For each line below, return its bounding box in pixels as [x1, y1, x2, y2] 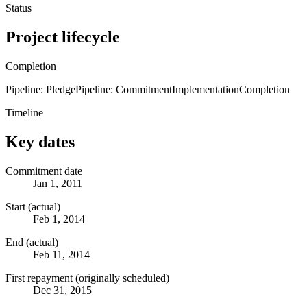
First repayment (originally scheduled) [5, 271, 169, 284]
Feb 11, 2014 [33, 248, 90, 260]
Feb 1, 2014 [33, 212, 85, 225]
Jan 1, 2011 [33, 177, 82, 189]
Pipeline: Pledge [5, 83, 75, 95]
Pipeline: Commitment [75, 83, 172, 95]
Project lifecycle [5, 27, 120, 46]
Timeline [5, 106, 43, 119]
